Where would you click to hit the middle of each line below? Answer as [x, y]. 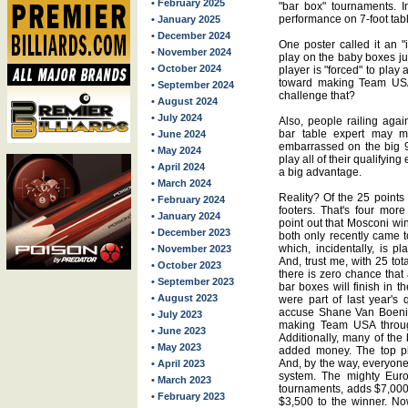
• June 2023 [178, 331]
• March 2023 [181, 380]
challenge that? [317, 96]
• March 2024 [181, 183]
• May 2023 [176, 347]
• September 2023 [193, 281]
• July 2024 [177, 117]
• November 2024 [191, 52]
